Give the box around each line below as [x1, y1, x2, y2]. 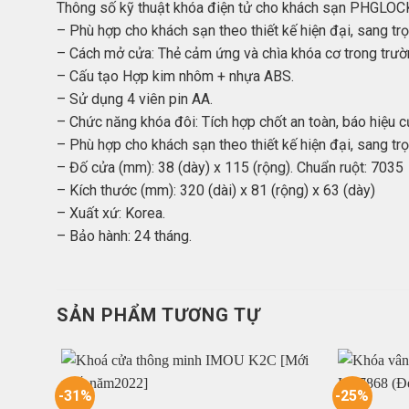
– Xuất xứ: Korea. [57, 204, 165, 222]
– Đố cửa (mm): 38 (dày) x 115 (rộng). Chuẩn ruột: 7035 [57, 159, 404, 176]
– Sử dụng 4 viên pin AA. [57, 90, 213, 108]
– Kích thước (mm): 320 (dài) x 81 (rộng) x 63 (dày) [57, 182, 375, 199]
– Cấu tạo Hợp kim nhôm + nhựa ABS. [57, 68, 294, 85]
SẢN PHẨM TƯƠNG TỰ [57, 304, 260, 326]
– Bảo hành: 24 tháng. [57, 227, 192, 245]
